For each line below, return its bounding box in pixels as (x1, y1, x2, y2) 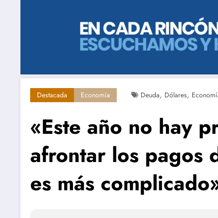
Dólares (164, 90, 187, 100)
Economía (81, 90, 110, 100)
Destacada (37, 90, 67, 100)
